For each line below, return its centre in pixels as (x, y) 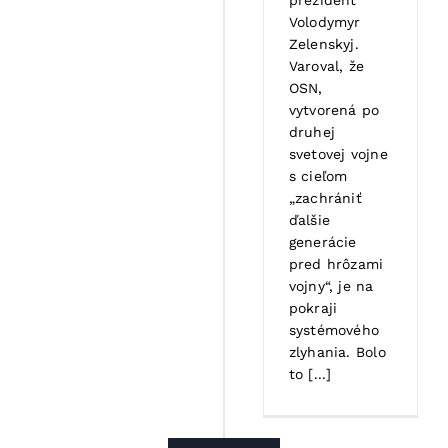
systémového (334, 329)
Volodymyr (324, 21)
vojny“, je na (331, 285)
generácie (322, 241)
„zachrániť (325, 197)
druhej (312, 131)
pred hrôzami (336, 263)
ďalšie (309, 219)
